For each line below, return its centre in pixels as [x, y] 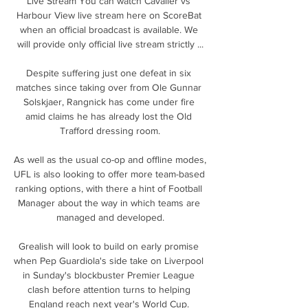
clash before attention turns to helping [109, 289]
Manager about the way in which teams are [109, 202]
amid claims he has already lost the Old [109, 116]
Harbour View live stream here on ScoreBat [109, 15]
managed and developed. [110, 217]
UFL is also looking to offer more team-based [109, 174]
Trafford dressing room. [110, 130]
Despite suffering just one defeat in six [109, 73]
